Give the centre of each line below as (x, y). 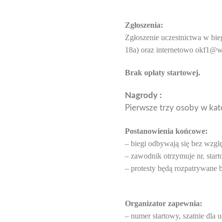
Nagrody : (143, 96)
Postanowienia (150, 131)
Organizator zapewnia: (164, 203)
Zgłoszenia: (144, 25)
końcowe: (192, 131)
